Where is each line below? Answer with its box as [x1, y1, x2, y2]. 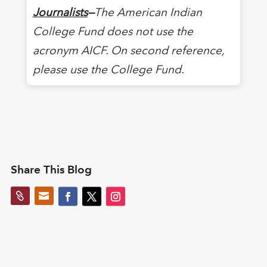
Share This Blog [10, 162, 92, 176]
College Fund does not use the [32, 24, 193, 38]
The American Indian [94, 5, 202, 19]
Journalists [32, 5, 88, 19]
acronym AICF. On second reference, [32, 43, 224, 57]
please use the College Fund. [32, 62, 184, 76]
